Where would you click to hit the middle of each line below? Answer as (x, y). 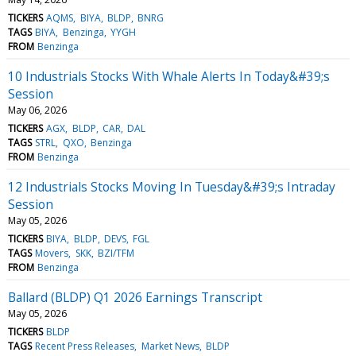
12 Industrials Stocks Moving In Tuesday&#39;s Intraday (172, 186)
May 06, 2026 (37, 110)
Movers (52, 253)
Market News (170, 346)
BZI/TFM (116, 253)
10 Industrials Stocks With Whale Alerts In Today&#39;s (169, 76)
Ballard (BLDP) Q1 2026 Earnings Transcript (135, 297)
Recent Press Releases (85, 346)
